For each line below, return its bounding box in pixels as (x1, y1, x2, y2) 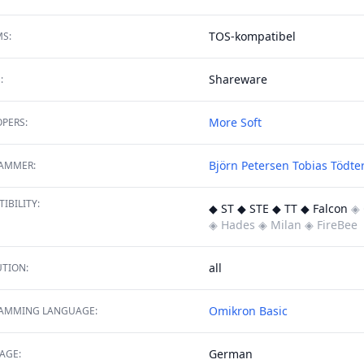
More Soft (209, 115, 262, 130)
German (209, 346, 253, 362)
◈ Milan (258, 217, 301, 232)
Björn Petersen (209, 158, 289, 173)
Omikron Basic (209, 303, 288, 318)
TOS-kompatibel (209, 28, 296, 44)
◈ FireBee (305, 217, 357, 232)
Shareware (209, 71, 267, 87)
